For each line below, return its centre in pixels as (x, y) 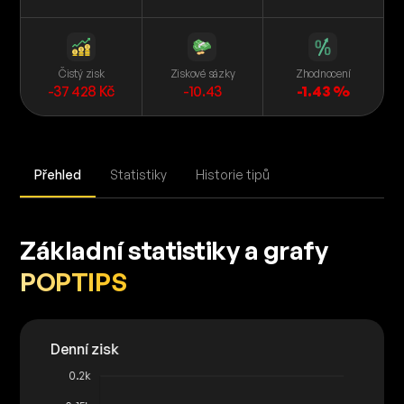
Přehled (58, 174)
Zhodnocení (323, 73)
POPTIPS (73, 282)
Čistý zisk (81, 73)
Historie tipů (233, 174)
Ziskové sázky (202, 73)
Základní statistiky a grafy (174, 250)
